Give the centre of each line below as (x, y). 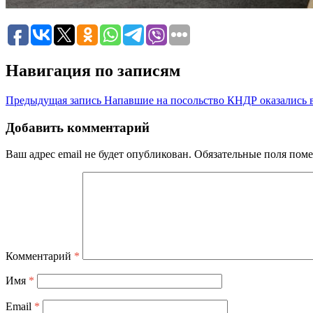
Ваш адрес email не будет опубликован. (99, 154)
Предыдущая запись (53, 100)
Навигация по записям (93, 70)
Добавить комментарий (78, 127)
